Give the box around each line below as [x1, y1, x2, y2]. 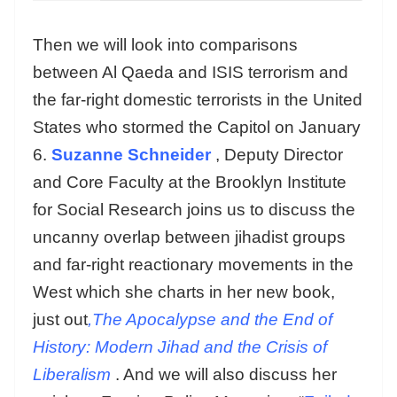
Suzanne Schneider [51, 144, 211, 164]
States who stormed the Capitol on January [33, 117, 361, 136]
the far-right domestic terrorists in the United [33, 90, 362, 109]
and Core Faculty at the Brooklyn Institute [33, 172, 346, 191]
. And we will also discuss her [115, 364, 337, 384]
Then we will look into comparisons [33, 35, 298, 54]
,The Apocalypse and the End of [88, 309, 332, 329]
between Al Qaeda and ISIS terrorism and [33, 62, 348, 82]
